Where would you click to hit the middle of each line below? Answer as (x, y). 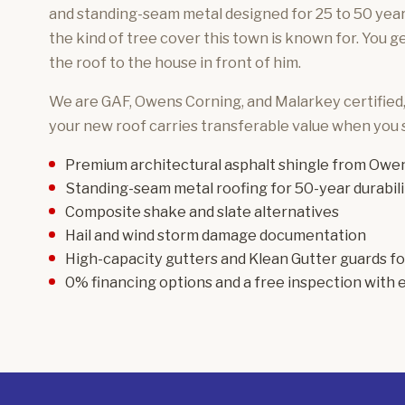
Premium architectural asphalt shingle (197, 164)
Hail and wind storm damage (160, 235)
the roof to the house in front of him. (174, 62)
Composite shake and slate (158, 211)
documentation (311, 235)
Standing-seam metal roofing (166, 188)
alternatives (295, 211)
